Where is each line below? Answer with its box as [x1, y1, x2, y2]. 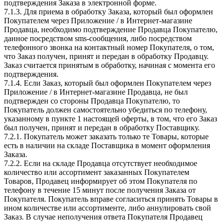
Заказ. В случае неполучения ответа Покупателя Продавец [4, 212, 203, 221]
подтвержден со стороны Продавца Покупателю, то [4, 96, 180, 105]
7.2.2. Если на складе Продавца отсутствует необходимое [4, 159, 197, 167]
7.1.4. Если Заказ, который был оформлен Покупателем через [4, 78, 211, 87]
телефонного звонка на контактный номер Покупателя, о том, [4, 43, 214, 52]
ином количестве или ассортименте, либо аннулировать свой [4, 203, 211, 212]
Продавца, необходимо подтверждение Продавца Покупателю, [4, 25, 218, 34]
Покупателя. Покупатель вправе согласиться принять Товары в [4, 194, 218, 203]
